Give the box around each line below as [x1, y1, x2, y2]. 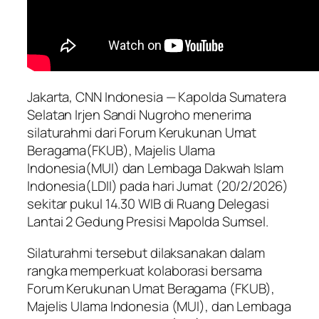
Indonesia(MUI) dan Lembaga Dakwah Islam [27, 159, 284, 178]
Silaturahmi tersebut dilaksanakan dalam [27, 243, 266, 262]
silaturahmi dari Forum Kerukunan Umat [27, 123, 257, 142]
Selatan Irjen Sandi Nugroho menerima [27, 105, 252, 125]
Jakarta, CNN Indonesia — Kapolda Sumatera [27, 88, 286, 107]
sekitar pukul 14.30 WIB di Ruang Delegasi [27, 194, 269, 214]
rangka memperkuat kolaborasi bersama [27, 261, 263, 280]
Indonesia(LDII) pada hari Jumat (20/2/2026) [27, 177, 288, 196]
